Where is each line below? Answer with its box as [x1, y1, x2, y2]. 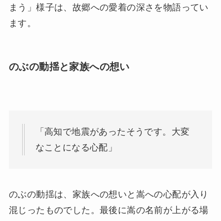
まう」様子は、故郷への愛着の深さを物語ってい [8, 2, 209, 12]
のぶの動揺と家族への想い [8, 61, 130, 72]
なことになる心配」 [35, 143, 117, 153]
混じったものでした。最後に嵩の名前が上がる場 [8, 205, 209, 215]
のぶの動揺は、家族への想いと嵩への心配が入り [8, 189, 209, 199]
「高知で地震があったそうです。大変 [35, 127, 190, 137]
